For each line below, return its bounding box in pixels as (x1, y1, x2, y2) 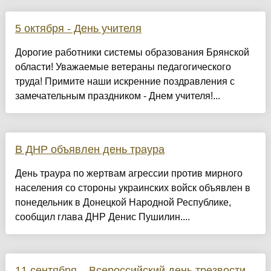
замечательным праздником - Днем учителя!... (15, 91, 220, 102)
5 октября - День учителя (15, 22, 142, 35)
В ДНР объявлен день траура (15, 143, 165, 156)
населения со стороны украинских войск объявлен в (15, 183, 250, 194)
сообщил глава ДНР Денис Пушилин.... (15, 212, 190, 223)
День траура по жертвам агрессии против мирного (15, 168, 243, 179)
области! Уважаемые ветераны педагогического (15, 62, 231, 73)
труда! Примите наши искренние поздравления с (15, 76, 235, 87)
